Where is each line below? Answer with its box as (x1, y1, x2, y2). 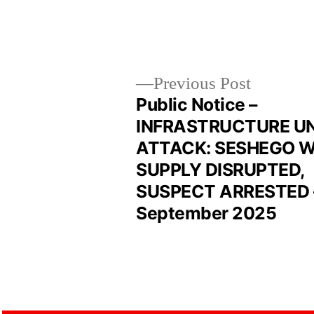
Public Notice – (136, 94, 257, 115)
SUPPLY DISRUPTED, (136, 159, 305, 180)
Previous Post (153, 73, 252, 95)
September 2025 (136, 203, 277, 224)
